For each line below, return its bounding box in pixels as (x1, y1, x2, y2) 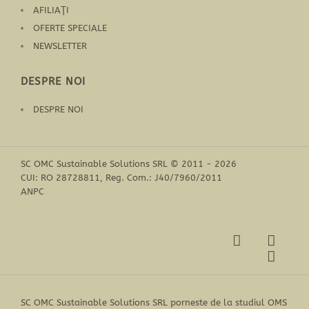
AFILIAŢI (33, 5, 69, 16)
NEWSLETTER (33, 41, 87, 52)
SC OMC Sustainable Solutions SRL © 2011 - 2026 (21, 159, 237, 170)
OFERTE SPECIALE (33, 23, 107, 34)
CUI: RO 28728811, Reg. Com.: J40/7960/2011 (21, 172, 222, 183)
